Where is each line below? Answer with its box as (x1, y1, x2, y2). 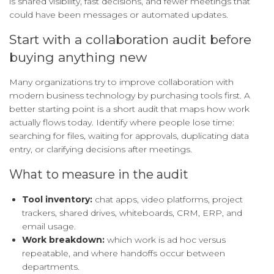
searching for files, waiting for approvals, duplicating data (9, 130, 249, 142)
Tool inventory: (22, 194, 92, 206)
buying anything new (9, 50, 147, 65)
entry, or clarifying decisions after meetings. (9, 144, 192, 155)
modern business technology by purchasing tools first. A (9, 90, 250, 102)
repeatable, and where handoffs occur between (22, 248, 225, 259)
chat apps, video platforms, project (92, 194, 243, 206)
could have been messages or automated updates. (9, 9, 228, 21)
